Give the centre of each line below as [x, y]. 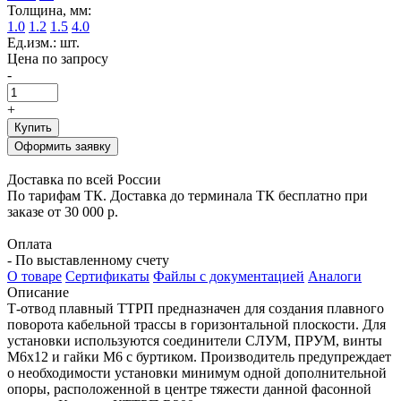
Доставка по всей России [84, 179]
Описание [38, 292]
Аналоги [335, 276]
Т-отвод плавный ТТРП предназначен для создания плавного [196, 308]
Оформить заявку [63, 146]
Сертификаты [107, 276]
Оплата [30, 243]
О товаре [34, 276]
